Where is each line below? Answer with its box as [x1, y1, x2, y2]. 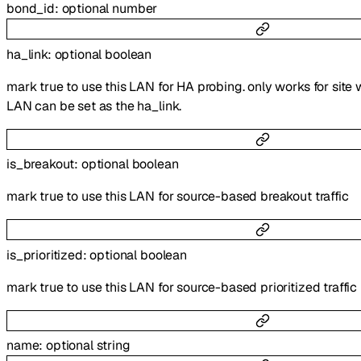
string [96, 336, 131, 354]
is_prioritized [6, 246, 83, 263]
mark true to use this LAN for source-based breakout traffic [6, 188, 349, 205]
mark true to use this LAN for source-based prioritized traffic [6, 278, 358, 296]
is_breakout [6, 156, 75, 173]
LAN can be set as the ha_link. [6, 97, 182, 114]
